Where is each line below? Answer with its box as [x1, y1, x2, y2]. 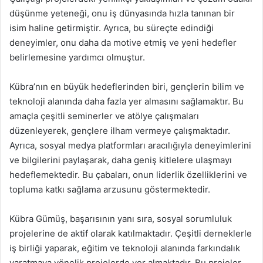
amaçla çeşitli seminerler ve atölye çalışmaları [9, 110, 199, 122]
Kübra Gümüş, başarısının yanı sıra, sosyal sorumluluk [9, 213, 232, 224]
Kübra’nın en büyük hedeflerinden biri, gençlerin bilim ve [9, 81, 244, 92]
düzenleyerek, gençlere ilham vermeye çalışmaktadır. [9, 125, 230, 136]
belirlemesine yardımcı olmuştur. [9, 52, 145, 63]
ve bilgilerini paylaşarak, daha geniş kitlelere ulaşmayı [9, 154, 232, 166]
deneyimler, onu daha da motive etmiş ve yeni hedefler [9, 37, 237, 48]
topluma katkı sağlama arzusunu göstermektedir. [9, 184, 210, 195]
